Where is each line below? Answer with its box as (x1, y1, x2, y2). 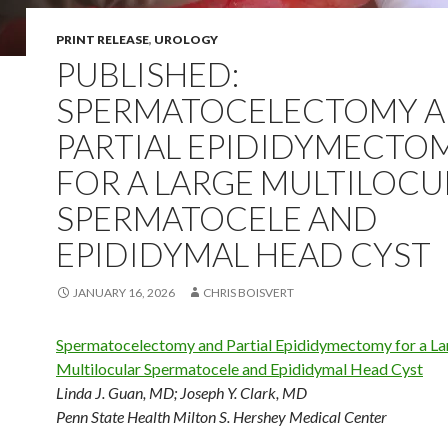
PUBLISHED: (56, 54, 239, 94)
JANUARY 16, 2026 (73, 285, 175, 300)
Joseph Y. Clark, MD (180, 383, 307, 402)
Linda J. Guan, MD (56, 383, 174, 402)
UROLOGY (154, 32, 218, 47)
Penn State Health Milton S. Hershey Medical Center (56, 407, 387, 426)
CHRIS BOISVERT (203, 285, 294, 300)
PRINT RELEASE (56, 32, 149, 47)
